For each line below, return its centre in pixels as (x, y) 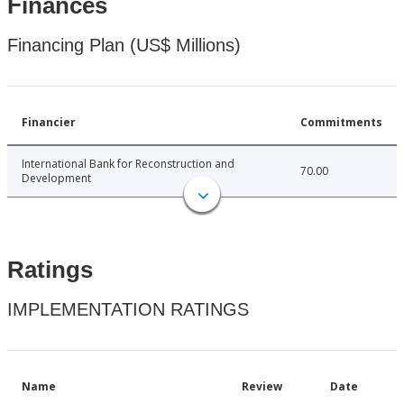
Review (262, 387)
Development (56, 179)
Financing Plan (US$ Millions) (124, 46)
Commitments (341, 123)
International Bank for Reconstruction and (128, 164)
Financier (49, 123)
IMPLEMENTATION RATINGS (128, 310)
